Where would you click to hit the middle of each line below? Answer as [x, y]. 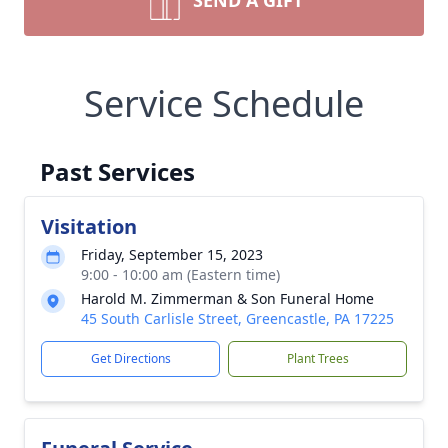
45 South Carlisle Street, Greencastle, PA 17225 [237, 318]
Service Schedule [224, 103]
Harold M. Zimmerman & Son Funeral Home [227, 298]
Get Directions [130, 358]
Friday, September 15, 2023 [172, 254]
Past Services [117, 171]
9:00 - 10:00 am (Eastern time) [180, 274]
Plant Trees [317, 358]
